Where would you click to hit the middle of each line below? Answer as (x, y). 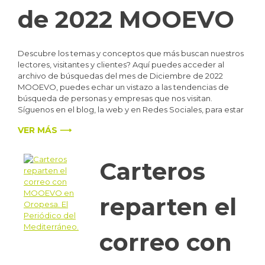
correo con (166, 243)
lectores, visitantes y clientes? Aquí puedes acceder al (121, 64)
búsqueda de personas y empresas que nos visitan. (115, 98)
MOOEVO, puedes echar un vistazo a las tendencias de (123, 87)
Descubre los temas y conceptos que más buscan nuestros (131, 53)
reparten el (168, 207)
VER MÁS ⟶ (45, 130)
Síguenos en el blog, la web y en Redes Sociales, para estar (131, 109)
